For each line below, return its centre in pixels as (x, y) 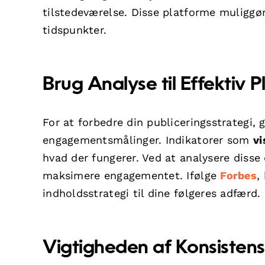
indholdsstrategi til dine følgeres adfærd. (152, 193)
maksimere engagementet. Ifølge (132, 175)
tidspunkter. (75, 30)
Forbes (238, 175)
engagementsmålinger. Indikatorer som (148, 140)
